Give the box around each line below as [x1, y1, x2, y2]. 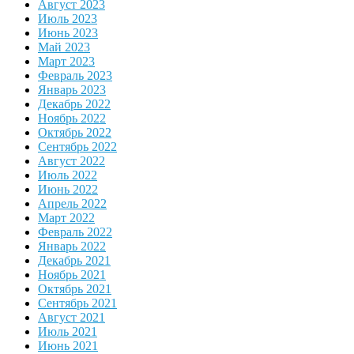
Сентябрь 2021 [38, 296, 117, 311]
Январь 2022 [38, 239, 106, 254]
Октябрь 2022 [38, 126, 111, 140]
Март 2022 [38, 211, 95, 225]
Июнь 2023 [38, 26, 98, 40]
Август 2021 [38, 311, 105, 325]
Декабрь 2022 [38, 97, 111, 111]
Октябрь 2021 [38, 282, 111, 296]
